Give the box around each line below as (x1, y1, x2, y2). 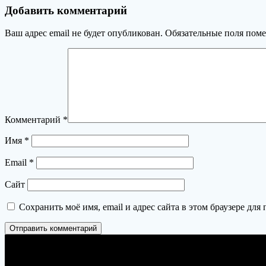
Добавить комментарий (5, 4, 127, 17)
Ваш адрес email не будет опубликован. (5, 28, 163, 39)
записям (4, 13, 58, 29)
